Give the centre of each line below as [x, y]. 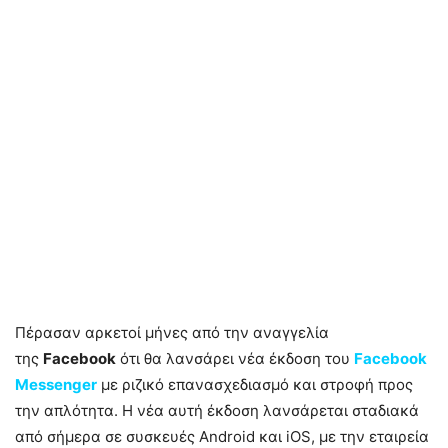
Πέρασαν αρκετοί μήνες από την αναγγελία [172, 333]
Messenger [56, 385]
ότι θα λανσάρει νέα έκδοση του [235, 359]
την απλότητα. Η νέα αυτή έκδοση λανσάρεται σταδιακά [217, 411]
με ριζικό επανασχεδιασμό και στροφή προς [257, 385]
